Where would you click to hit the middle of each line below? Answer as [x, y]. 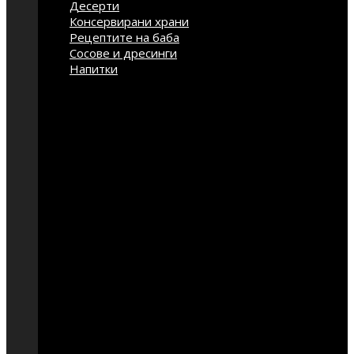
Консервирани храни [129, 21]
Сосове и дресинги [123, 53]
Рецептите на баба [124, 37]
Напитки [94, 69]
